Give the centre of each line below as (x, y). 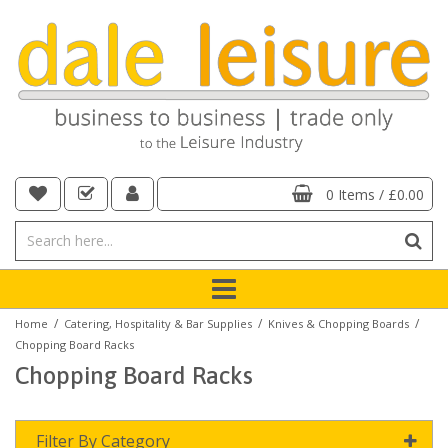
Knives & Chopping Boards (338, 323)
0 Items (352, 194)
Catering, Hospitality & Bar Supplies (158, 323)
